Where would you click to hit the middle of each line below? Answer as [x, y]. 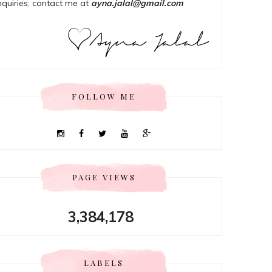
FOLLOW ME [104, 97]
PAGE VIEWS [104, 177]
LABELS [104, 263]
